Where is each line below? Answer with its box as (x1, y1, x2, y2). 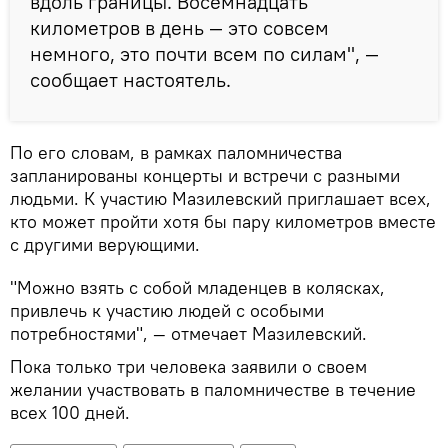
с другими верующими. (10, 232, 200, 256)
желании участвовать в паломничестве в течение (10, 377, 416, 401)
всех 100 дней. (10, 400, 130, 424)
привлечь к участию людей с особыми (10, 298, 324, 322)
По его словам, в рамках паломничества (10, 140, 342, 164)
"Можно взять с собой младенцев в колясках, (10, 275, 385, 299)
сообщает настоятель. (30, 66, 231, 92)
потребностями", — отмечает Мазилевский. (10, 321, 367, 345)
